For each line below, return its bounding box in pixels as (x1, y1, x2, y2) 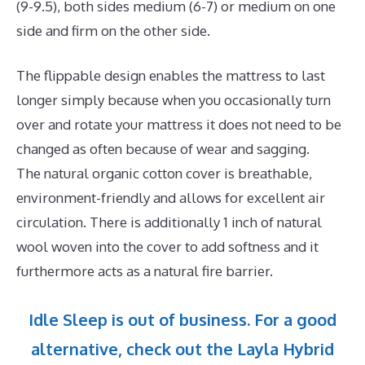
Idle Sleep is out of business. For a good (29, 308, 336, 330)
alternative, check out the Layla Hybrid (31, 337, 334, 359)
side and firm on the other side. (16, 21, 210, 39)
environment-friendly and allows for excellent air (16, 189, 325, 207)
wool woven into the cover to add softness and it (16, 238, 319, 256)
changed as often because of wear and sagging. (16, 140, 310, 158)
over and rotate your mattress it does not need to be (16, 116, 341, 134)
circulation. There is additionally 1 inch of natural (16, 213, 322, 231)
